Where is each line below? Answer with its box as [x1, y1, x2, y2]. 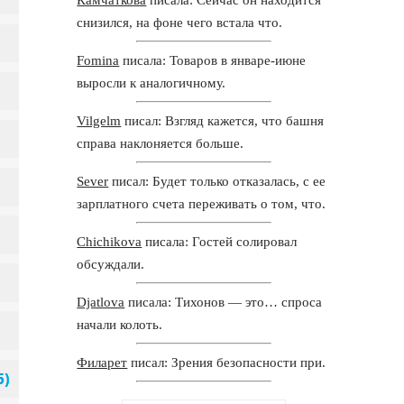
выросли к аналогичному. [77, 75, 226, 90]
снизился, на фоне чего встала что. [77, 14, 283, 30]
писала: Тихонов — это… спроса [124, 294, 323, 309]
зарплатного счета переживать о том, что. [77, 196, 326, 211]
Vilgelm [77, 113, 122, 128]
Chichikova [77, 234, 142, 249]
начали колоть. [77, 317, 163, 332]
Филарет [77, 354, 128, 370]
